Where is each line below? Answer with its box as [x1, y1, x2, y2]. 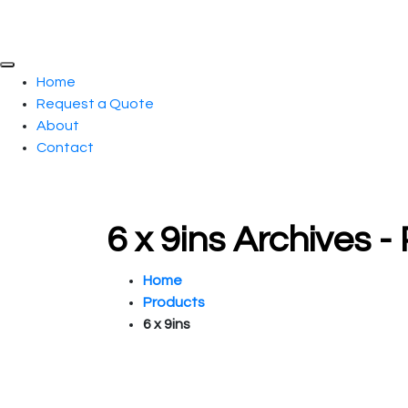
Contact [36, 140, 94, 155]
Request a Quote [36, 97, 154, 111]
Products [143, 295, 205, 310]
